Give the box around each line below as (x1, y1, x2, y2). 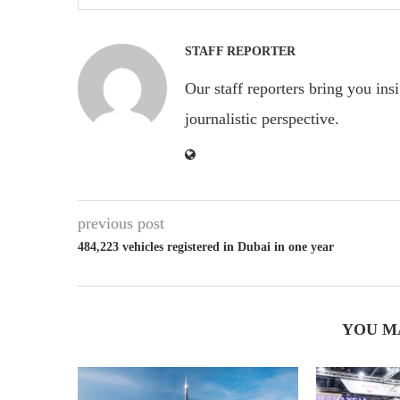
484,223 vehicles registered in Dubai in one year (78, 240, 334, 254)
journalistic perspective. (185, 110, 339, 129)
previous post (78, 214, 164, 233)
